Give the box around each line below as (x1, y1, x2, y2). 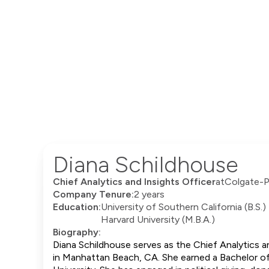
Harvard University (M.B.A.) (101, 214, 215, 226)
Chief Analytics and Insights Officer (53, 176, 216, 188)
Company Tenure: (53, 189, 134, 201)
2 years (134, 189, 165, 201)
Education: (53, 201, 101, 213)
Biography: (53, 226, 101, 238)
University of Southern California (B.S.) (101, 201, 266, 213)
